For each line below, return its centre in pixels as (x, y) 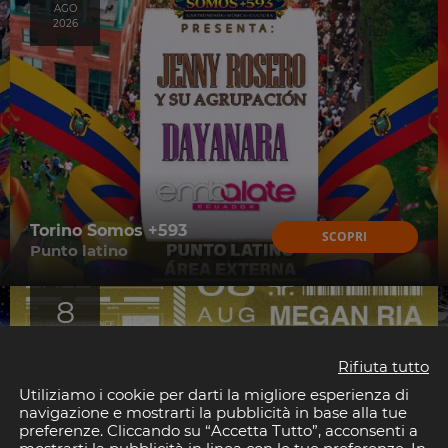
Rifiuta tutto (383, 366)
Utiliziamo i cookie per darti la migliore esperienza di (214, 394)
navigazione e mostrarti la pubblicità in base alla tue (213, 412)
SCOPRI (345, 236)
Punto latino (79, 250)
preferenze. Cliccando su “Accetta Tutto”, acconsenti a (218, 430)
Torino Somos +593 (108, 230)
